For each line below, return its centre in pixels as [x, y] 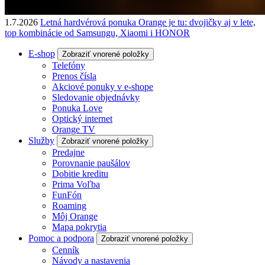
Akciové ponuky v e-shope [103, 86]
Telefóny [69, 65]
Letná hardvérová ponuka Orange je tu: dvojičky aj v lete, [148, 22]
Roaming [69, 205]
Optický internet [82, 118]
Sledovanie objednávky [96, 97]
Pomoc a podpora [61, 238]
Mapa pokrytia [79, 227]
